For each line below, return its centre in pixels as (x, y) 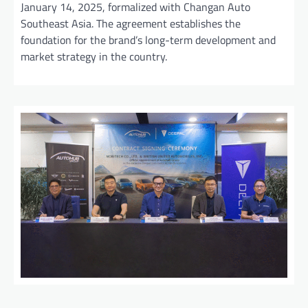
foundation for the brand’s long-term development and (148, 40)
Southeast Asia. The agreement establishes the (131, 24)
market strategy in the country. (94, 57)
